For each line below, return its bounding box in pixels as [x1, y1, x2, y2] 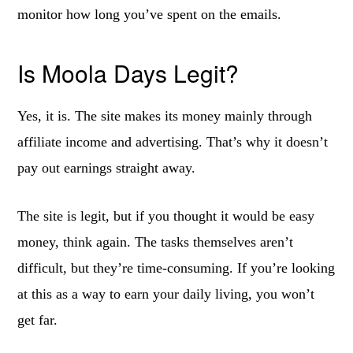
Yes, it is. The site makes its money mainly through [17, 108, 313, 124]
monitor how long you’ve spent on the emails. [17, 6, 282, 22]
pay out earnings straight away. [17, 160, 196, 176]
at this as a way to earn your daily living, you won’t [17, 286, 315, 302]
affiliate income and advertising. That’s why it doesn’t [17, 134, 329, 150]
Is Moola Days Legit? [17, 56, 240, 90]
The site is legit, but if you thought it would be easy [17, 208, 315, 224]
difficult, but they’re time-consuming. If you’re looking [17, 260, 336, 276]
